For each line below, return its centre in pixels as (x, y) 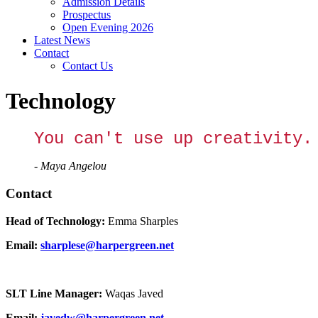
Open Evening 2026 (108, 28)
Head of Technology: (57, 221)
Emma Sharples (143, 221)
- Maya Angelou (70, 166)
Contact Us (88, 66)
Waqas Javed (134, 293)
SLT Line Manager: (55, 293)
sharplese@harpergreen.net (107, 245)
